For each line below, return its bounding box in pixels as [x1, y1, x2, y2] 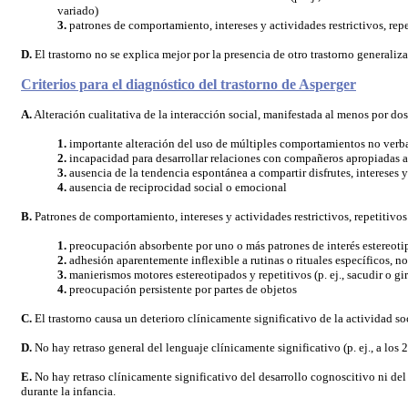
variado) [57, 4, 98, 17]
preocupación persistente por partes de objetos [66, 282, 297, 296]
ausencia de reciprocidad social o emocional [66, 180, 287, 194]
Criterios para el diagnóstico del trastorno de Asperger [21, 76, 356, 92]
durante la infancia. [21, 384, 116, 398]
